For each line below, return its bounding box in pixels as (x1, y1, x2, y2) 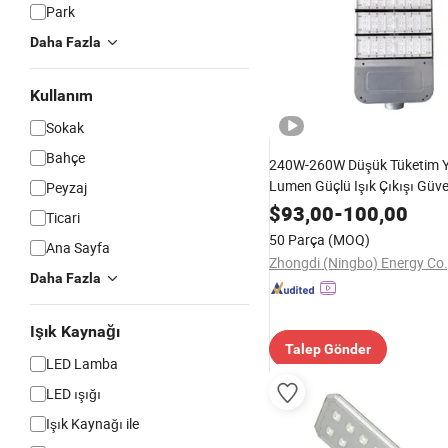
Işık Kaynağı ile (46, 414, 139, 433)
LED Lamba (46, 354, 118, 373)
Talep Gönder (285, 341, 371, 357)
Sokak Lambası (269, 197, 365, 216)
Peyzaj (46, 178, 87, 197)
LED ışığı (46, 384, 101, 403)
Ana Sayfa (46, 238, 110, 257)
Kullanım (30, 86, 93, 105)
